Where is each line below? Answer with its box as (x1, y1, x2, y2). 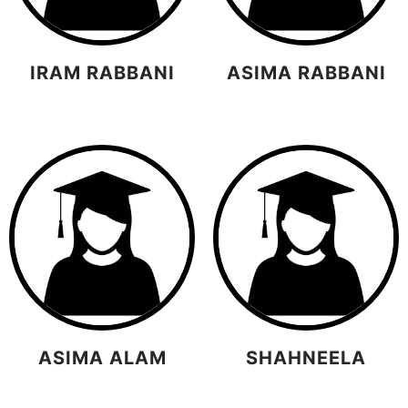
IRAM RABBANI (29, 61, 175, 84)
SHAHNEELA (246, 347, 366, 370)
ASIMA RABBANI (226, 61, 386, 84)
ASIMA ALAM (37, 347, 167, 370)
